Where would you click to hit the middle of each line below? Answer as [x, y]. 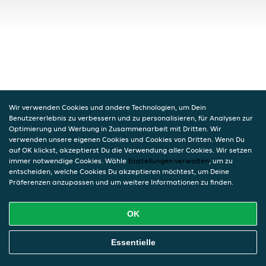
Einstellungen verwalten [169, 161]
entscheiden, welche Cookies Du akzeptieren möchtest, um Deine [119, 171]
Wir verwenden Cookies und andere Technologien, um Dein [107, 107]
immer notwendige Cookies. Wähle [69, 161]
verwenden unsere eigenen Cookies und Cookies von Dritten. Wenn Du [127, 139]
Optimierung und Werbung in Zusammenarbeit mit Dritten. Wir [115, 129]
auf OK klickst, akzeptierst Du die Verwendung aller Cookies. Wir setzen [130, 150]
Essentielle [133, 242]
